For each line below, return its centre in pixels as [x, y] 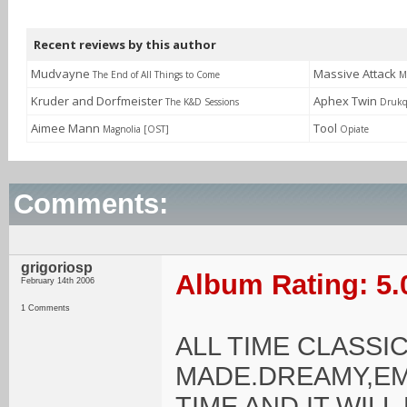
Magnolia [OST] [136, 129]
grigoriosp [57, 268]
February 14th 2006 [58, 281]
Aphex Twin [347, 101]
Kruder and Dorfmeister [98, 101]
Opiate [354, 129]
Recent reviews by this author [125, 45]
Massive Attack [356, 74]
